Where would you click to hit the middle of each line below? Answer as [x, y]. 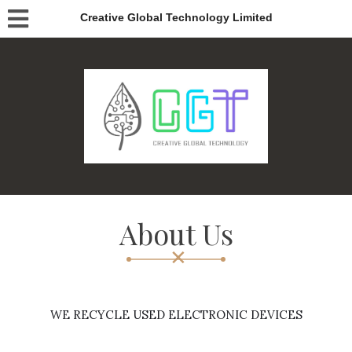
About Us [176, 233]
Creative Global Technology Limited [176, 17]
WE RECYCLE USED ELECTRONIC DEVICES [176, 315]
